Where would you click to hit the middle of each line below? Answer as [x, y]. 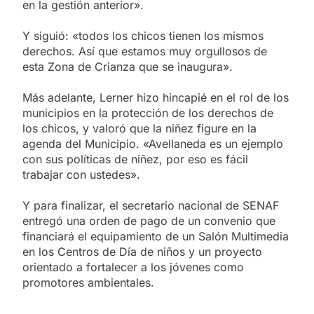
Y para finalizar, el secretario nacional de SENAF [151, 205]
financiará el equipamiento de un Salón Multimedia [156, 236]
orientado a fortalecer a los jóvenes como [133, 267]
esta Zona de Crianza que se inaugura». [128, 66]
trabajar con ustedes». [81, 174]
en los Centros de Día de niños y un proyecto [142, 251]
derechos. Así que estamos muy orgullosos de [145, 51]
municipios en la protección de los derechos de [148, 112]
